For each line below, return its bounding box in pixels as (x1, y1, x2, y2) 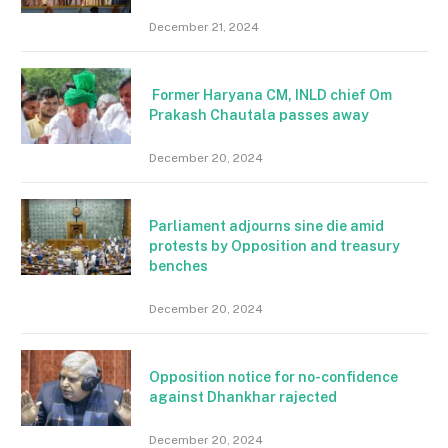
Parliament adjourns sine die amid (149, 217, 384, 234)
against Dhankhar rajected (149, 388, 337, 405)
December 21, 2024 (149, 19, 259, 34)
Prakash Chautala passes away (149, 106, 369, 123)
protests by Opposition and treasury (149, 237, 400, 254)
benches (149, 257, 208, 274)
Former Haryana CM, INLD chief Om (149, 86, 392, 103)
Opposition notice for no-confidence (149, 368, 398, 385)
